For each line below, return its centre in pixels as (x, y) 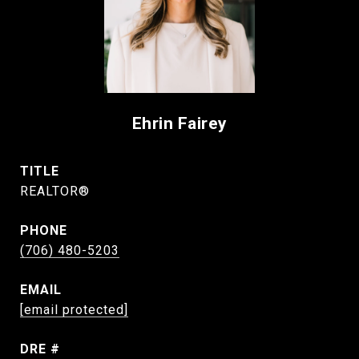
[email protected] (74, 310)
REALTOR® (55, 191)
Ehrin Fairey (179, 123)
